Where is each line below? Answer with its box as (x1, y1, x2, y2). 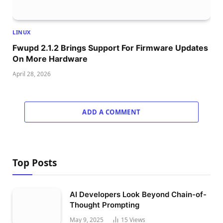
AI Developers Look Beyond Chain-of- (70, 189, 207, 199)
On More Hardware (12, 53, 88, 64)
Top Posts (12, 156, 57, 169)
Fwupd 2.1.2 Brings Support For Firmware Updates (12, 42, 208, 53)
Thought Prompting (70, 200, 139, 210)
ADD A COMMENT (82, 107, 141, 116)
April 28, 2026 (12, 69, 51, 78)
